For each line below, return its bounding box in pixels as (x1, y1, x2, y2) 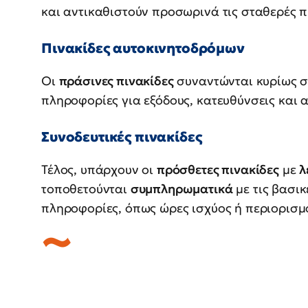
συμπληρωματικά (130, 181, 233, 197)
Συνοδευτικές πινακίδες (41, 128, 202, 146)
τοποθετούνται (41, 181, 131, 197)
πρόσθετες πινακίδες (156, 162, 279, 178)
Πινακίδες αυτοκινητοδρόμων (41, 39, 245, 58)
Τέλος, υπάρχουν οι (41, 162, 157, 178)
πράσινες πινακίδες (58, 73, 174, 89)
